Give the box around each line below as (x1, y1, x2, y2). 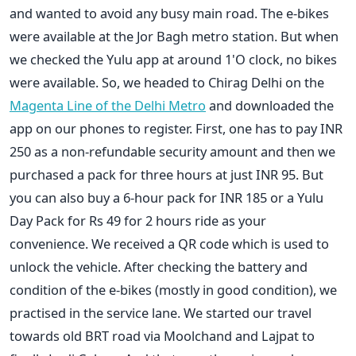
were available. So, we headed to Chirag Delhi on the (10, 72, 324, 91)
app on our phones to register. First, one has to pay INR (10, 118, 342, 137)
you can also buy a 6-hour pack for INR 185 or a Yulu (10, 188, 323, 207)
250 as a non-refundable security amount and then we (10, 141, 335, 161)
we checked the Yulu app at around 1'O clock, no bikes (10, 49, 337, 68)
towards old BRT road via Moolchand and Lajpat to (10, 326, 315, 345)
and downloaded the (206, 95, 334, 114)
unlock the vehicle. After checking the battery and (10, 257, 308, 276)
